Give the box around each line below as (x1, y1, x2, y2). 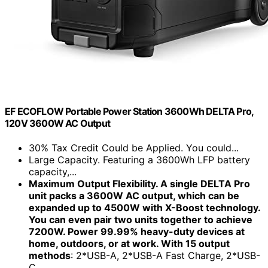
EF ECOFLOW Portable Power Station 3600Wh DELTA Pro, (5, 105, 254, 117)
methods (29, 249, 71, 261)
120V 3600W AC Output (5, 117, 110, 129)
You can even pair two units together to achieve (29, 213, 252, 226)
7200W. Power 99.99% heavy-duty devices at (29, 225, 245, 237)
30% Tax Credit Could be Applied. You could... (29, 141, 239, 154)
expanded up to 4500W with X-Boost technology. (29, 201, 260, 214)
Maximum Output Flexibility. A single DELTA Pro (29, 177, 250, 190)
